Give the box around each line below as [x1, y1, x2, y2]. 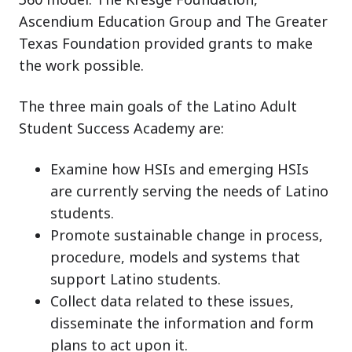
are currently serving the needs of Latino [50, 181, 328, 200]
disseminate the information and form [50, 313, 313, 332]
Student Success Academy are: [19, 118, 224, 137]
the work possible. [19, 55, 144, 75]
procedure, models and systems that [50, 247, 300, 266]
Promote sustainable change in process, [50, 225, 323, 244]
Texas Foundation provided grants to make [19, 33, 313, 53]
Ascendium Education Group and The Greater [19, 11, 328, 31]
